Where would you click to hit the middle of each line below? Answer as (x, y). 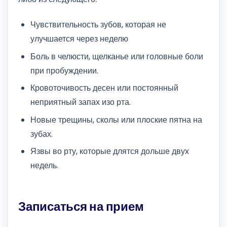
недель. (44, 165)
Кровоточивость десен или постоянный (104, 88)
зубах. (42, 134)
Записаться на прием (81, 206)
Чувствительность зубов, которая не (98, 25)
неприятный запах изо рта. (81, 102)
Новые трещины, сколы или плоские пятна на (116, 120)
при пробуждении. (64, 70)
